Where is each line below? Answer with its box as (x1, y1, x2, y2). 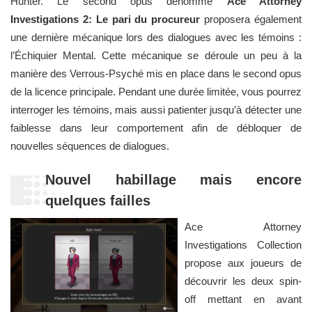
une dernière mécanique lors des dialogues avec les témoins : (10, 31, 302, 44)
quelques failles (45, 193, 150, 209)
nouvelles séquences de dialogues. (10, 140, 169, 153)
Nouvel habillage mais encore (45, 172, 302, 188)
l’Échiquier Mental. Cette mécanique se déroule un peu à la (10, 49, 302, 62)
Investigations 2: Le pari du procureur (10, 13, 205, 26)
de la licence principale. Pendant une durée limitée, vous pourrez (10, 86, 302, 98)
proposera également (204, 13, 302, 26)
